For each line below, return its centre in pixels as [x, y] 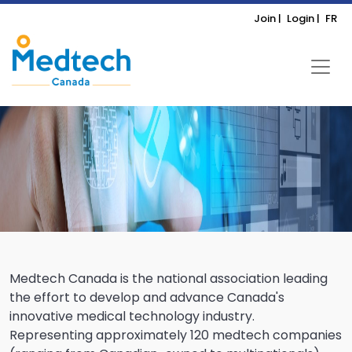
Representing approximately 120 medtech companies [176, 335]
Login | [303, 18]
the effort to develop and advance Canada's [147, 297]
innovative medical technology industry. [132, 316]
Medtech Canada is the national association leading [169, 279]
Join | [268, 18]
